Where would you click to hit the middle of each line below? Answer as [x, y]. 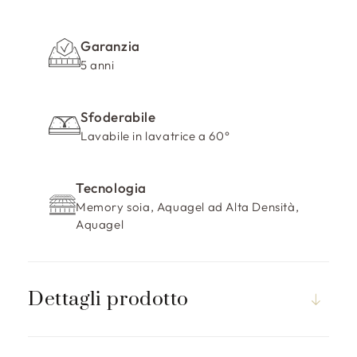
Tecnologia [111, 187]
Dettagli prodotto [108, 299]
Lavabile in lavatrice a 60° [155, 135]
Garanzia [110, 45]
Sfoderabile [118, 116]
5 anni [98, 65]
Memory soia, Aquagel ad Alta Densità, [187, 206]
